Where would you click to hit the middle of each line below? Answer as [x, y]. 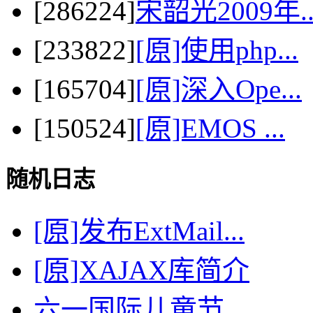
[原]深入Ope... [219, 89]
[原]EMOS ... [210, 128]
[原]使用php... [217, 50]
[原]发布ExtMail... [139, 231]
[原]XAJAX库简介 [141, 270]
